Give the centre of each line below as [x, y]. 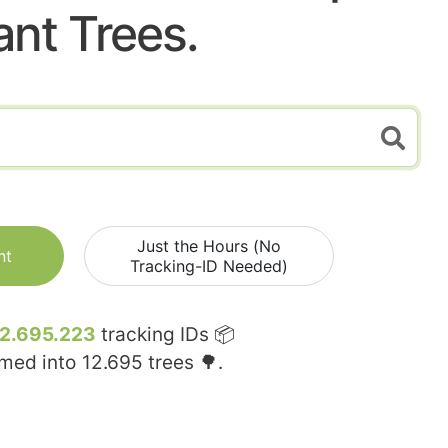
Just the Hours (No [209, 246]
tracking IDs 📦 [165, 335]
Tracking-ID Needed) [209, 266]
